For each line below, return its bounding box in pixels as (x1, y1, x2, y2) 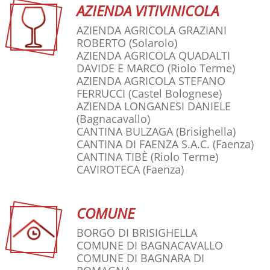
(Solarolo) (129, 36, 177, 51)
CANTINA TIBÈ (77, 149, 148, 165)
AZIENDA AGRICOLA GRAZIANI (77, 23, 227, 38)
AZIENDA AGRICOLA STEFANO (77, 74, 225, 89)
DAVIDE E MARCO (77, 61, 165, 76)
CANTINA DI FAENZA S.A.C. (77, 137, 210, 152)
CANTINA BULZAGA (77, 124, 173, 139)
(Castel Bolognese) (128, 86, 222, 101)
